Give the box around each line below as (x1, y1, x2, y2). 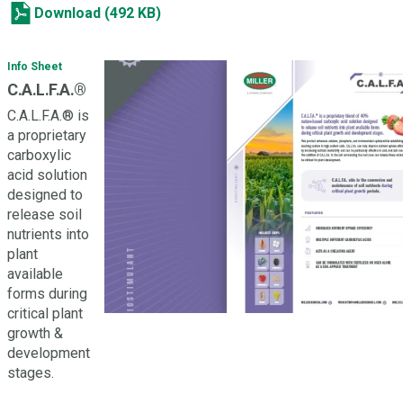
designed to (7, 186, 83, 203)
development (7, 345, 90, 362)
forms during (7, 285, 87, 302)
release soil (7, 206, 82, 223)
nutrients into (7, 226, 89, 243)
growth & (7, 325, 63, 342)
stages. (7, 364, 54, 381)
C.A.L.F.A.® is (7, 107, 89, 124)
